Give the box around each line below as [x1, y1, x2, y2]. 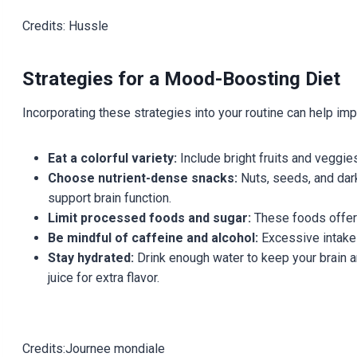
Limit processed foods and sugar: [47, 210, 251, 226]
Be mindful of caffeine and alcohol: [47, 229, 258, 245]
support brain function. [47, 190, 171, 206]
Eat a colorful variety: [47, 150, 177, 166]
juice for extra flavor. [47, 269, 159, 285]
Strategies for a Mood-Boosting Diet [22, 67, 340, 90]
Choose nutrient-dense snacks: [47, 170, 237, 186]
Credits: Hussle [22, 18, 108, 33]
